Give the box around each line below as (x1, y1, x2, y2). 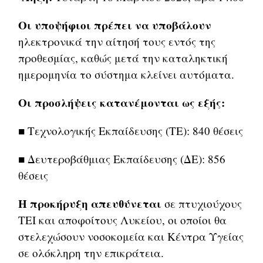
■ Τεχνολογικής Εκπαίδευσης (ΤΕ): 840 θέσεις (18, 123, 244, 139)
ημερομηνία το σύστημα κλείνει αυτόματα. (18, 67, 235, 82)
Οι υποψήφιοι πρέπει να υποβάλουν (18, 17, 212, 33)
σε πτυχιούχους (161, 196, 242, 211)
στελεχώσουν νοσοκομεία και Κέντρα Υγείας (18, 229, 244, 244)
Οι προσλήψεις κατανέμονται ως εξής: (18, 95, 225, 111)
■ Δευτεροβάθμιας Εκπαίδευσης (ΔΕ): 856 (18, 151, 226, 167)
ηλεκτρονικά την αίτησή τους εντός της (18, 34, 216, 49)
